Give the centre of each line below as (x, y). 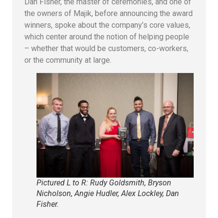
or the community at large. (68, 60)
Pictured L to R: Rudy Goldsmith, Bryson (104, 183)
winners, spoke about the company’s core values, (107, 25)
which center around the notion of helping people (107, 36)
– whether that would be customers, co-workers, (106, 48)
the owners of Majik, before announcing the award (109, 13)
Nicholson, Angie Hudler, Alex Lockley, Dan (108, 194)
